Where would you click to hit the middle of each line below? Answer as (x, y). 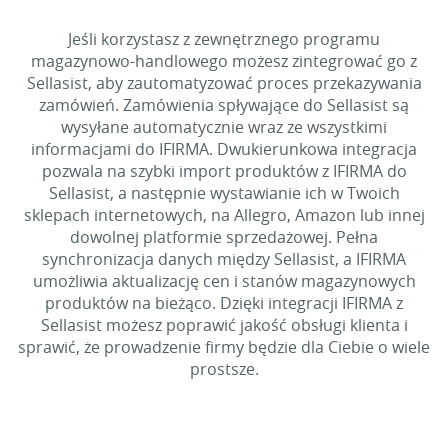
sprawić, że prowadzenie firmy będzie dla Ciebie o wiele (224, 347)
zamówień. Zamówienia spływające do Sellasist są (224, 105)
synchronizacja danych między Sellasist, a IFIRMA (224, 259)
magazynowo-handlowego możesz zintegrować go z (224, 61)
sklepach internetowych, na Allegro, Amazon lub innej (224, 215)
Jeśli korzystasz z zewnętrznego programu (224, 39)
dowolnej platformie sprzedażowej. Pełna (224, 237)
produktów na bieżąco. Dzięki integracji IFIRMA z (224, 303)
